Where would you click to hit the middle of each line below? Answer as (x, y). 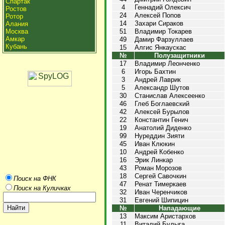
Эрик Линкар (154, 160)
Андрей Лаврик (158, 80)
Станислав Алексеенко (170, 96)
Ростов (16, 9)
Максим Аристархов (165, 216)
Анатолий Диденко (163, 128)
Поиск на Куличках (42, 188)
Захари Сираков (159, 23)
